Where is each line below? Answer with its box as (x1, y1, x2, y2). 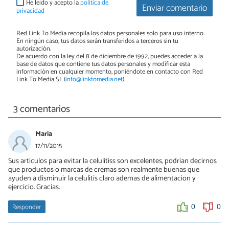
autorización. (16, 43, 51, 54)
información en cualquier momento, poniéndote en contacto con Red (16, 66, 203, 77)
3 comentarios (13, 101, 70, 118)
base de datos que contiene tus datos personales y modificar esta (16, 58, 190, 70)
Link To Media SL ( (16, 74, 65, 85)
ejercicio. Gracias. (8, 180, 60, 193)
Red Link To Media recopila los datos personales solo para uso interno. (16, 28, 204, 39)
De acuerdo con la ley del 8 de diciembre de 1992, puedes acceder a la (16, 51, 203, 62)
